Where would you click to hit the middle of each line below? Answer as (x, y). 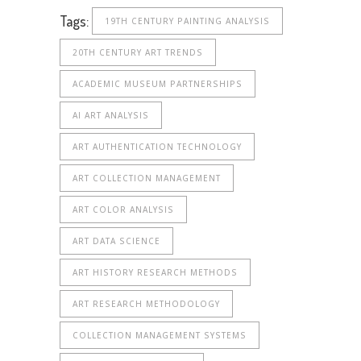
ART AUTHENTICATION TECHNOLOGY (157, 147)
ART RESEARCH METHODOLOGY (146, 304)
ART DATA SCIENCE (116, 241)
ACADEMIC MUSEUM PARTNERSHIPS (158, 84)
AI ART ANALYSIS (111, 116)
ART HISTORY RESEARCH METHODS (155, 273)
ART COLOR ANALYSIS (123, 210)
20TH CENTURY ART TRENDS (138, 53)
